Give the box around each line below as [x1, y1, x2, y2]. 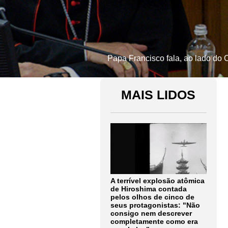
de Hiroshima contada [110, 185, 187, 193]
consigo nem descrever [110, 209, 192, 217]
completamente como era [110, 217, 198, 225]
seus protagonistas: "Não [110, 201, 200, 209]
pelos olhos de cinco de [110, 193, 194, 201]
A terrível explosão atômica [110, 177, 205, 185]
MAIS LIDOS [121, 88, 196, 102]
